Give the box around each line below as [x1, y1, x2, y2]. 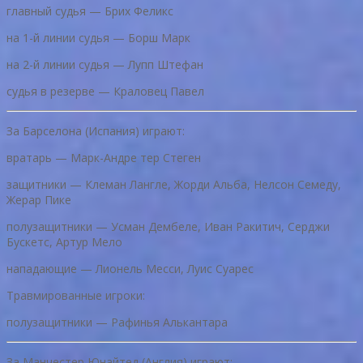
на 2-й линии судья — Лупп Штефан [6, 57, 203, 73]
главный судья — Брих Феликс [6, 3, 173, 19]
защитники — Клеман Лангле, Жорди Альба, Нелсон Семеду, [6, 177, 341, 193]
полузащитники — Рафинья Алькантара [6, 314, 228, 331]
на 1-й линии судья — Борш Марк [6, 30, 190, 46]
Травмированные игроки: [6, 288, 145, 304]
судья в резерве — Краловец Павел [6, 83, 204, 100]
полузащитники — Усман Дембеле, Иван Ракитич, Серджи [6, 219, 330, 235]
